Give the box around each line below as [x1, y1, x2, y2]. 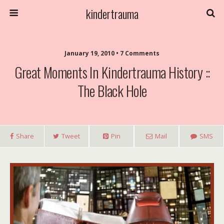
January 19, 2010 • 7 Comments [64, 49, 159, 57]
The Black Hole [77, 80, 147, 101]
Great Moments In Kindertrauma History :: [14, 61, 210, 82]
